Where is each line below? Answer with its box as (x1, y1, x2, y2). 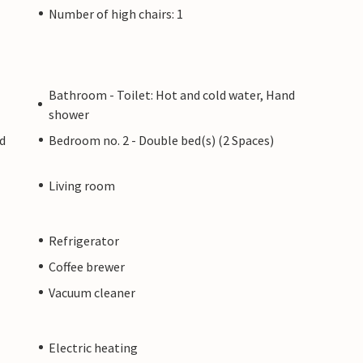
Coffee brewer (49, 258, 125, 275)
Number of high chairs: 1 (49, 5, 183, 22)
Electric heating (49, 339, 138, 356)
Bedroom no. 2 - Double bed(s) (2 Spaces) (49, 131, 274, 148)
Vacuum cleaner (49, 284, 135, 301)
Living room (49, 177, 115, 194)
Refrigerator (49, 232, 119, 249)
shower (48, 105, 89, 122)
